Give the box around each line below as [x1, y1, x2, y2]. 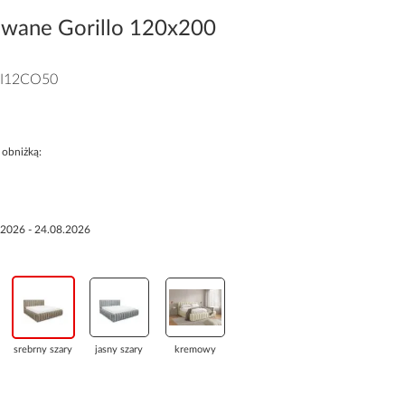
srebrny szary [14, 344, 73, 355]
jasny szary [95, 344, 144, 355]
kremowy [174, 344, 216, 355]
